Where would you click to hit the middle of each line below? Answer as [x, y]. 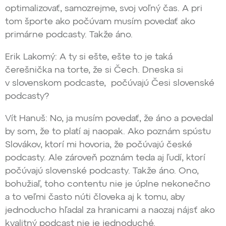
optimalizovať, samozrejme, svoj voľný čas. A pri [104, 9]
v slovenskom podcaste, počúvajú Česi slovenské [110, 83]
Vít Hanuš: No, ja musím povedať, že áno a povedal [109, 119]
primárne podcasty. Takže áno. [69, 35]
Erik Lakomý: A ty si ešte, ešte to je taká [89, 57]
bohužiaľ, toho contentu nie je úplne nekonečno [108, 184]
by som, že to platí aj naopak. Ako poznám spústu [108, 132]
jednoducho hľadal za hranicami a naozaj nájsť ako [110, 211]
